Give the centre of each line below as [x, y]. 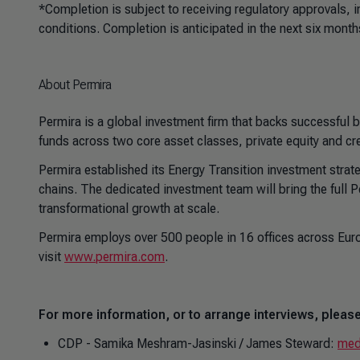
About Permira [75, 85]
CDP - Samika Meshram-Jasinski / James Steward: [198, 344]
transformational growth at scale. [129, 209]
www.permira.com [115, 257]
